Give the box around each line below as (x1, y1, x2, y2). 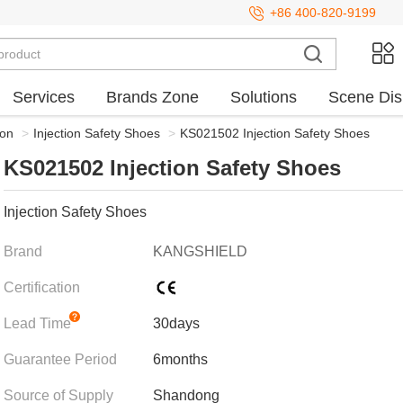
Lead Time (4, 316, 71, 331)
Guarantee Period (4, 352, 117, 367)
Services (13, 88, 75, 106)
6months (153, 352, 208, 367)
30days (153, 316, 200, 331)
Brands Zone (106, 88, 199, 106)
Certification (4, 280, 80, 295)
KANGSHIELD (153, 244, 247, 259)
